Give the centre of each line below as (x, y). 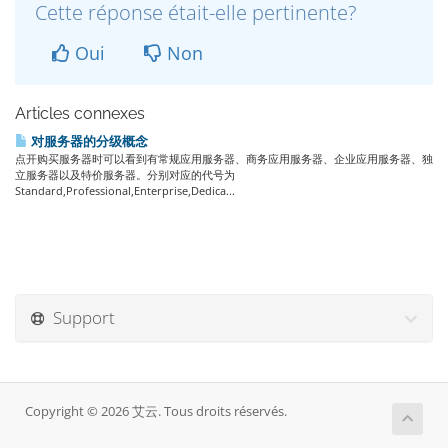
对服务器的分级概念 (88, 141)
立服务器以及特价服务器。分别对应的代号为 (125, 174)
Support (80, 317)
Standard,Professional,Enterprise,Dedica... (125, 190)
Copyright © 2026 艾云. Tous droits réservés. (156, 411)
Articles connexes (80, 113)
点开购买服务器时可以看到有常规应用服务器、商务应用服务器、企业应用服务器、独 (224, 158)
